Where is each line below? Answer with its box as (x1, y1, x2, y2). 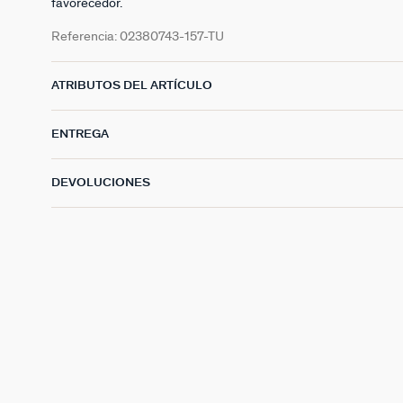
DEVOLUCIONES (51, 176, 150, 189)
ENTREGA (51, 128, 109, 140)
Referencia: (51, 29, 120, 43)
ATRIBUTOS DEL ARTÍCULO (51, 79, 212, 92)
